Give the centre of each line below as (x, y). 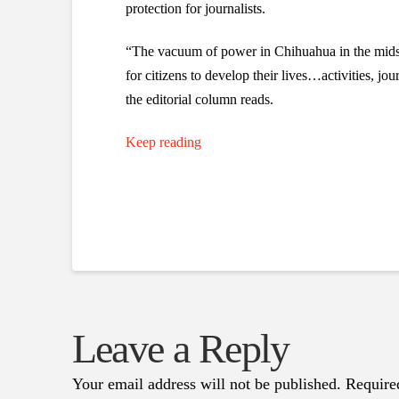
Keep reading (163, 142)
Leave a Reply (180, 348)
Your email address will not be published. (206, 383)
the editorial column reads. (199, 100)
